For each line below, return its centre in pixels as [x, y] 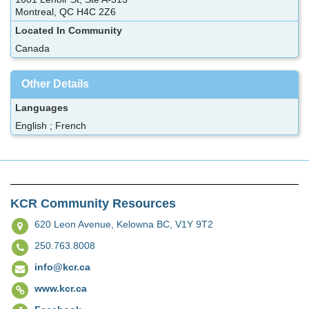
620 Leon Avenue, [76, 224]
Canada [32, 48]
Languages [42, 107]
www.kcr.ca [61, 288]
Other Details [55, 83]
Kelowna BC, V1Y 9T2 [165, 224]
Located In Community [69, 30]
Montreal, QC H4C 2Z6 [66, 11]
